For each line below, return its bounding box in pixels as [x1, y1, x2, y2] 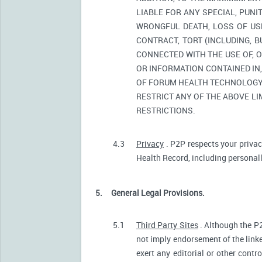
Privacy [136, 137, 164, 149]
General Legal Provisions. [111, 187, 205, 198]
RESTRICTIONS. [136, 104, 195, 116]
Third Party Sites [136, 219, 198, 230]
